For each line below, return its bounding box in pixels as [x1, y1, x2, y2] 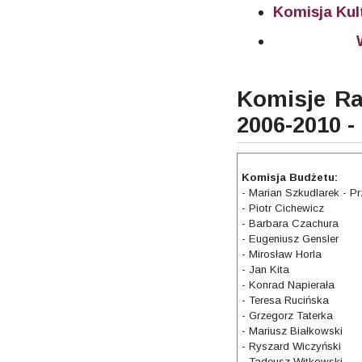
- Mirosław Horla [242, 247, 322, 260]
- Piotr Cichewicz [242, 201, 325, 214]
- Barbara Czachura [242, 217, 339, 229]
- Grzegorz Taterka [242, 309, 334, 322]
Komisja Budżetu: [242, 170, 339, 183]
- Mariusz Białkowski [242, 324, 343, 337]
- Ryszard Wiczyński [242, 339, 342, 352]
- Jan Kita [242, 263, 290, 276]
